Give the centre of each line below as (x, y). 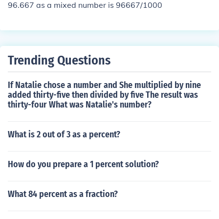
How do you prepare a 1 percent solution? (83, 164)
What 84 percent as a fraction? (63, 194)
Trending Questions (59, 60)
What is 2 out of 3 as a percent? (64, 134)
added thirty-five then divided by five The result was (103, 95)
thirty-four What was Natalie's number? (80, 105)
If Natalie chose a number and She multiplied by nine (104, 85)
